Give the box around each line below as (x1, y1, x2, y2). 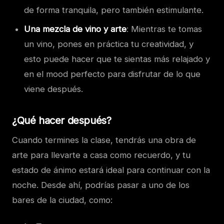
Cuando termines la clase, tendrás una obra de (12, 135, 196, 145)
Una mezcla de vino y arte (24, 24, 126, 34)
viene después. (24, 84, 83, 94)
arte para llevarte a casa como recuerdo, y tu (12, 150, 190, 160)
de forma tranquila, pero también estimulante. (24, 5, 203, 15)
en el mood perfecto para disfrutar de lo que (24, 69, 200, 79)
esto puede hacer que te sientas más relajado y (24, 54, 210, 64)
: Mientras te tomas (126, 24, 202, 34)
